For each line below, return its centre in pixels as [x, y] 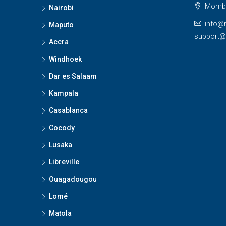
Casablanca [68, 111]
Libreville [64, 162]
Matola [60, 214]
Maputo [61, 25]
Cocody [62, 128]
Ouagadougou [73, 179]
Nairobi [61, 8]
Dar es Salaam [73, 76]
